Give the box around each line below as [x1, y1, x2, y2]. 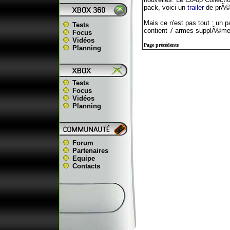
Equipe [72, 155, 95, 162]
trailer [187, 4, 204, 11]
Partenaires [72, 147, 108, 155]
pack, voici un [143, 4, 187, 11]
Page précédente [143, 42, 179, 48]
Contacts [72, 162, 100, 170]
